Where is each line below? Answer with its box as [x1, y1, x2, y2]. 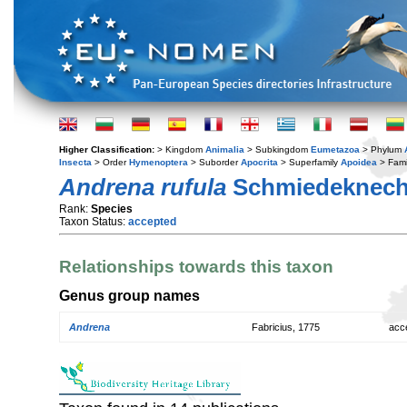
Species [91, 203, 133, 215]
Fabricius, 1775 [252, 322, 320, 333]
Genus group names [59, 286, 200, 303]
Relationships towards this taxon [59, 257, 333, 277]
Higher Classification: [59, 144, 157, 154]
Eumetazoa [311, 144, 360, 154]
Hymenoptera [129, 157, 188, 167]
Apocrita [241, 157, 278, 167]
